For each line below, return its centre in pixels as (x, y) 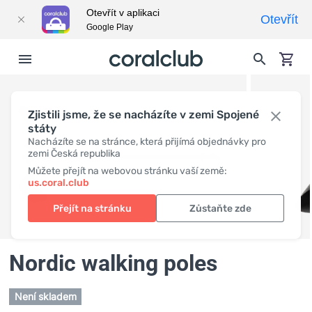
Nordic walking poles (114, 264)
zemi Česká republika (74, 154)
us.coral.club (58, 183)
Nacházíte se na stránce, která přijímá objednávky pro (147, 142)
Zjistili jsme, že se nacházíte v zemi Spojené (143, 115)
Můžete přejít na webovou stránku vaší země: (127, 171)
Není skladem (46, 297)
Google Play (110, 27)
